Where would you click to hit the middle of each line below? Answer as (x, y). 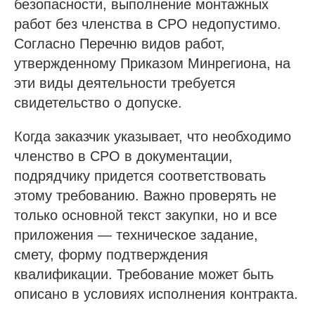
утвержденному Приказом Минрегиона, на (152, 63)
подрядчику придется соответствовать (140, 175)
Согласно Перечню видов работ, (120, 43)
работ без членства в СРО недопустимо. (148, 24)
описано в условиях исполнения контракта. (156, 294)
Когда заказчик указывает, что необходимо (153, 136)
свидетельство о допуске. (98, 102)
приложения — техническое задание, (136, 234)
